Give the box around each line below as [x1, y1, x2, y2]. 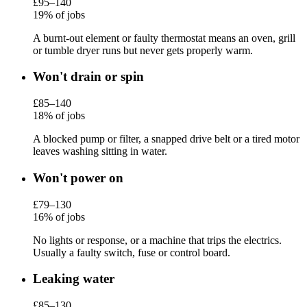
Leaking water [33, 271, 114, 286]
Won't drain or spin [33, 69, 144, 84]
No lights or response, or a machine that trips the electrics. [33, 234, 282, 246]
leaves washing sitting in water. [33, 145, 167, 158]
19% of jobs [33, 8, 85, 21]
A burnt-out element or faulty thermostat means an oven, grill [33, 32, 295, 44]
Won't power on [33, 170, 123, 185]
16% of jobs [33, 210, 85, 223]
